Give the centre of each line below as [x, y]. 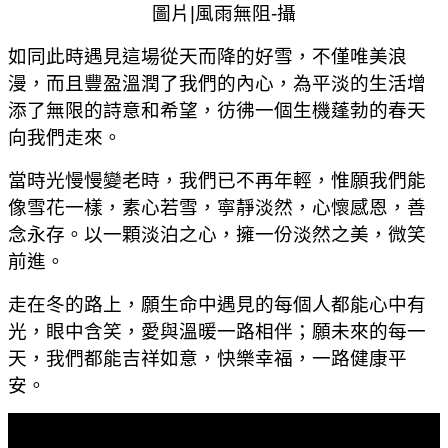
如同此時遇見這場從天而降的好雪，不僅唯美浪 [207, 56]
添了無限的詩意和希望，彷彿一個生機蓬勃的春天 [217, 110]
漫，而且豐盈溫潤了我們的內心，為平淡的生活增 [217, 83]
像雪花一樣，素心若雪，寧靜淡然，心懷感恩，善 [217, 207]
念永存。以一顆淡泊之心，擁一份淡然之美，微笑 [217, 234]
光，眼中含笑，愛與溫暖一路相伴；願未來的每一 [217, 331]
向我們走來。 [65, 137]
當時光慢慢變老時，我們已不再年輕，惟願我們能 [217, 180]
